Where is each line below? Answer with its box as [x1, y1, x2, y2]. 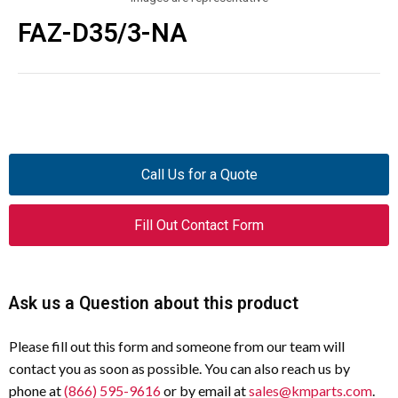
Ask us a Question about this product [9, 293, 298, 314]
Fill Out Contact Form [134, 217, 264, 234]
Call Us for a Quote [140, 166, 258, 183]
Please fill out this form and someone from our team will [9, 338, 345, 354]
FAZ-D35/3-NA [18, 18, 187, 48]
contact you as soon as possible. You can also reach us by [9, 360, 350, 377]
